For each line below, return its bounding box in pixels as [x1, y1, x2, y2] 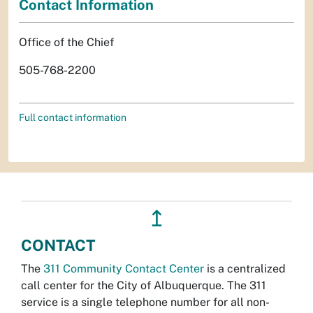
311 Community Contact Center [43, 261, 204, 275]
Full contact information [19, 111, 126, 123]
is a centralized [204, 261, 286, 275]
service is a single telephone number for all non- [21, 295, 270, 309]
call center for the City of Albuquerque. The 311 [21, 278, 266, 292]
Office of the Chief [19, 35, 114, 49]
